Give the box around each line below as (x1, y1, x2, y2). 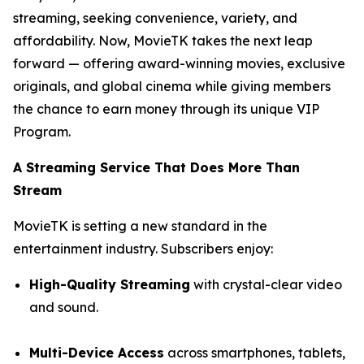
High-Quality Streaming (29, 275, 190, 292)
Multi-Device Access (29, 344, 164, 361)
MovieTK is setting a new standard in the (13, 217, 267, 234)
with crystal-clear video (190, 275, 342, 292)
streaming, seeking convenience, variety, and (13, 9, 297, 26)
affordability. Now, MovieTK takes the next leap (13, 32, 313, 49)
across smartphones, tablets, (164, 344, 345, 361)
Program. (13, 123, 71, 140)
